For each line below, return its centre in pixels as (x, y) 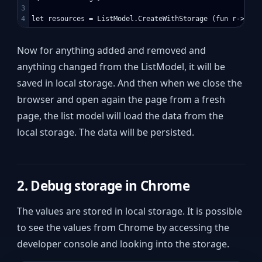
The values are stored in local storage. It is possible (130, 211)
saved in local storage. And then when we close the (130, 83)
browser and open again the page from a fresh (121, 99)
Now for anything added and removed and (112, 50)
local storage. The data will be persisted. (106, 132)
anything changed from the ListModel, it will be (121, 66)
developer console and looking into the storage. (123, 244)
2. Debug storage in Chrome (103, 185)
